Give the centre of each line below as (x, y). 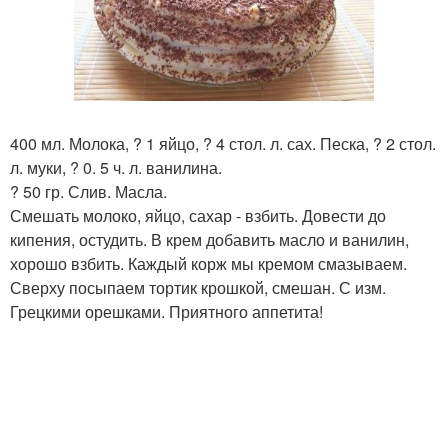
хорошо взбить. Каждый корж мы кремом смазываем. (208, 264)
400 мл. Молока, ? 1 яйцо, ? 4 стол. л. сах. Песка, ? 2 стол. (223, 144)
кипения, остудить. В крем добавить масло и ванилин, (209, 240)
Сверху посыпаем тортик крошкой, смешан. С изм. (198, 288)
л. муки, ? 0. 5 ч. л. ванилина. (116, 168)
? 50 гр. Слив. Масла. (88, 192)
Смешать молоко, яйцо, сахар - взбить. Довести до (198, 216)
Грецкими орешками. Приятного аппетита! (166, 312)
